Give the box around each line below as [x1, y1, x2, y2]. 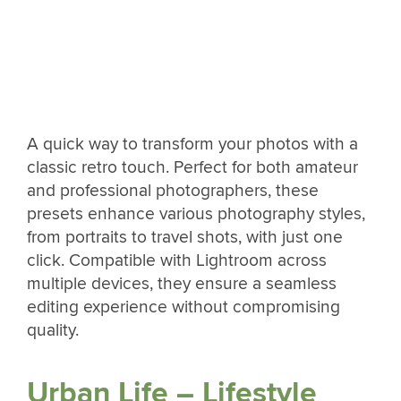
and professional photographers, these [27, 180, 319, 202]
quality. [27, 320, 79, 342]
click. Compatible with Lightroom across [27, 250, 327, 272]
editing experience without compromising [27, 296, 340, 319]
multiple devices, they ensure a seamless [27, 273, 337, 295]
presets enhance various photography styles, [27, 203, 365, 226]
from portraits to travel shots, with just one [27, 226, 343, 249]
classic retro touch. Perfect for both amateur [27, 157, 358, 179]
